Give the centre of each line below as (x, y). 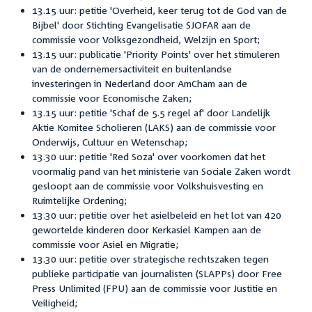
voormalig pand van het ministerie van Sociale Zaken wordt (161, 171)
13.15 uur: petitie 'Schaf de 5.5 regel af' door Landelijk (151, 112)
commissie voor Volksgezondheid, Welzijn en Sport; (146, 39)
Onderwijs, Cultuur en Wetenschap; (109, 141)
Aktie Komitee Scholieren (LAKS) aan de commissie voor (154, 127)
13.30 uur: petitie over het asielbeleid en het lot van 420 (156, 214)
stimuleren (257, 54)
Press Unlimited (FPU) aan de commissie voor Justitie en (154, 288)
